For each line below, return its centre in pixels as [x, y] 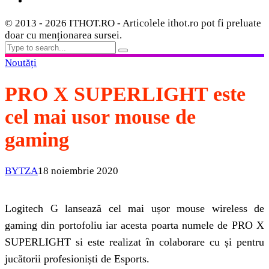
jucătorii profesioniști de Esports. [77, 258]
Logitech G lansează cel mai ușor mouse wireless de [134, 208]
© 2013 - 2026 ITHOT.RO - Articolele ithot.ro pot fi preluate [133, 23]
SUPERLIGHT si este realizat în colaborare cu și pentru [134, 242]
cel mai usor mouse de [100, 117]
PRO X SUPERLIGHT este [125, 94]
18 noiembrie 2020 [78, 171]
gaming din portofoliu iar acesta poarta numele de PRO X [134, 225]
